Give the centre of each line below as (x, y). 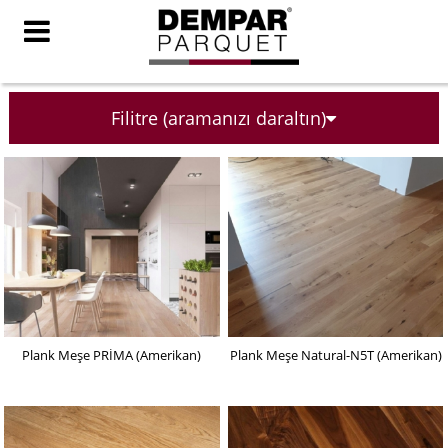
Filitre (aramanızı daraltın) (219, 117)
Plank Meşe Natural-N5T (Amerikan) (335, 355)
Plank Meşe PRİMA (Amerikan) (112, 355)
